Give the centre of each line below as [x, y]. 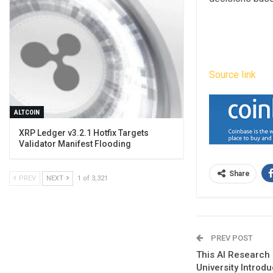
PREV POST [231, 238]
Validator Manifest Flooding [75, 144]
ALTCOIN [27, 112]
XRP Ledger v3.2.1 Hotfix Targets [84, 133]
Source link [232, 75]
